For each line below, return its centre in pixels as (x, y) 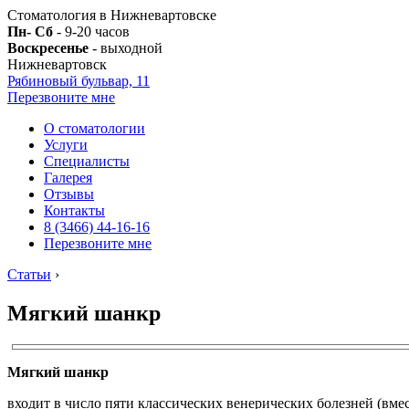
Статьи (29, 274)
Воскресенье (48, 48)
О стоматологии (94, 128)
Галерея (68, 178)
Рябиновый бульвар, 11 (79, 81)
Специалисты (87, 161)
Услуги (66, 145)
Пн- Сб (30, 31)
